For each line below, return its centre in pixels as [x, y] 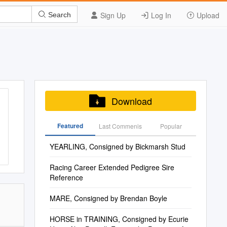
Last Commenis [121, 126]
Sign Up [112, 15]
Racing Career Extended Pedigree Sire [112, 167]
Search [59, 14]
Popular [171, 126]
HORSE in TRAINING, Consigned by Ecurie [119, 219]
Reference [66, 177]
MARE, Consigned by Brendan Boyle [108, 198]
